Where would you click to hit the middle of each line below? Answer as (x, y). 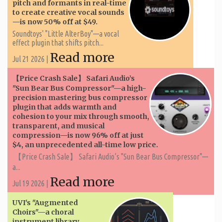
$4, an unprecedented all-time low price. (85, 144)
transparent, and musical (58, 126)
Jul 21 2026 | (31, 59)
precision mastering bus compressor (80, 97)
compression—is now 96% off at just (78, 135)
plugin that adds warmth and (64, 107)
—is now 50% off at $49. (55, 22)
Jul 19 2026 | (31, 183)
